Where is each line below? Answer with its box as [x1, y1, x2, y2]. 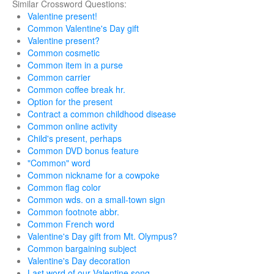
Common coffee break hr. [28, 83, 125, 95]
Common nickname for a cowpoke [28, 169, 160, 181]
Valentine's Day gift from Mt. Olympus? [28, 230, 177, 242]
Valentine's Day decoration [28, 254, 130, 267]
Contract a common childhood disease [28, 108, 176, 120]
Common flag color [28, 181, 101, 193]
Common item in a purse [28, 59, 123, 71]
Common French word [28, 218, 114, 230]
